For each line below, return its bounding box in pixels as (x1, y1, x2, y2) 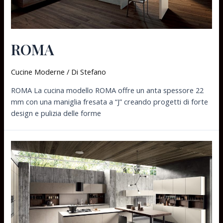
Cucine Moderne (11, 67, 65, 77)
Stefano (80, 67, 107, 77)
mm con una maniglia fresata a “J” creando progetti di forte (11, 96, 209, 107)
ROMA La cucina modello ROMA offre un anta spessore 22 (11, 85, 204, 95)
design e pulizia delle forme (11, 108, 102, 118)
